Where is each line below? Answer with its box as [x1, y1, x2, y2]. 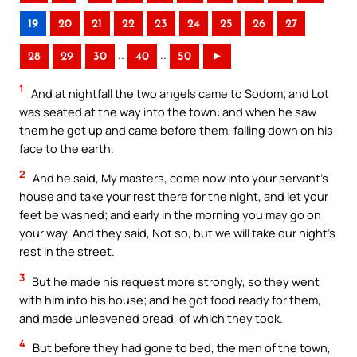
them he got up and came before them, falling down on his [19, 121, 333, 138]
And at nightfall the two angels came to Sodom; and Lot [29, 84, 329, 101]
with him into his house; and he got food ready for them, [19, 291, 321, 308]
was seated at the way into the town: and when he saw [19, 103, 316, 120]
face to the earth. [19, 139, 114, 156]
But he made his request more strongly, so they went [29, 273, 320, 289]
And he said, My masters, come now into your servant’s [30, 170, 328, 186]
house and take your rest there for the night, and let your [19, 188, 328, 205]
